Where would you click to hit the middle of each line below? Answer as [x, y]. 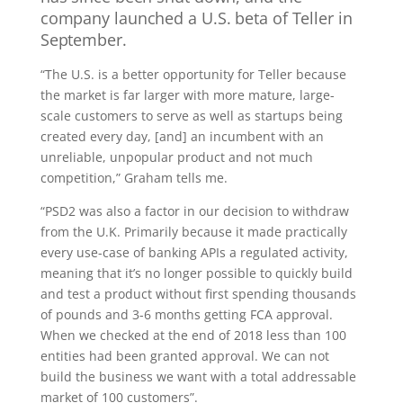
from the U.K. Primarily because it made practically [193, 232]
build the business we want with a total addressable [198, 376]
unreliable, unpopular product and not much [176, 157]
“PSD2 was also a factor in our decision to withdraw [194, 211]
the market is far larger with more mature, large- [187, 95]
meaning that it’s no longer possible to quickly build [196, 273]
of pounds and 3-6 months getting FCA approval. [186, 314]
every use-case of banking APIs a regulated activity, [194, 252]
